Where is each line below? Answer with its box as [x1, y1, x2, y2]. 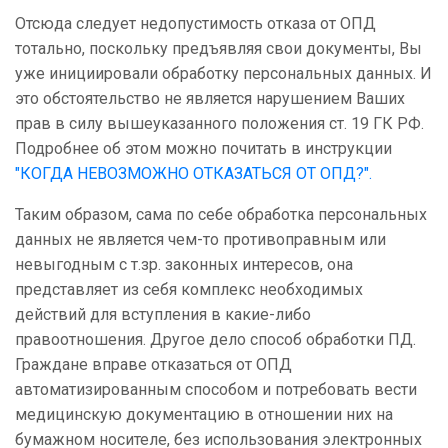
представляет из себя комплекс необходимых [15, 280, 363, 300]
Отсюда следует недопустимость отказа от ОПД [15, 14, 376, 34]
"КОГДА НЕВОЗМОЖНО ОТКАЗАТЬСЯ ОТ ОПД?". [15, 164, 372, 184]
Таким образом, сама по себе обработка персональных [15, 205, 427, 225]
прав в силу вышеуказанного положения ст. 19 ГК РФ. [15, 114, 424, 134]
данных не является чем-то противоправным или [15, 230, 386, 250]
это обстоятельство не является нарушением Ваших [15, 89, 405, 109]
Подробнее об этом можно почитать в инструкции [15, 139, 392, 159]
